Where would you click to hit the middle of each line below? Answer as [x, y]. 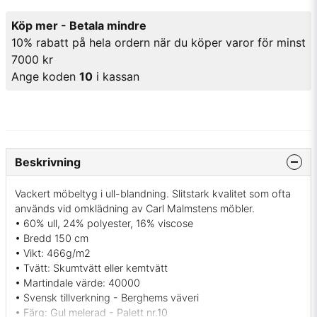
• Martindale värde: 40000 [77, 283]
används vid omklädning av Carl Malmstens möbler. [135, 209]
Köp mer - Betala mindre [79, 25]
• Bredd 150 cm [52, 238]
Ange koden [45, 76]
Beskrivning [48, 162]
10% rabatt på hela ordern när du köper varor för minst [158, 42]
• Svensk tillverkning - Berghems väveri [107, 298]
